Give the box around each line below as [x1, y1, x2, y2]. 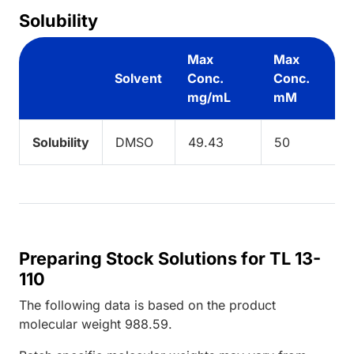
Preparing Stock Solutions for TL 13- [19, 247, 321, 269]
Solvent [115, 70, 162, 86]
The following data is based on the [19, 296, 229, 313]
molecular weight [19, 315, 125, 332]
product [229, 296, 276, 313]
